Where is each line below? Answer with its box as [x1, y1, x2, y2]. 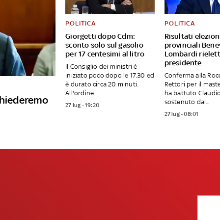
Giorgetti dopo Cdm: [65, 32, 135, 41]
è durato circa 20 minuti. [65, 81, 138, 88]
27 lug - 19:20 [65, 102, 99, 109]
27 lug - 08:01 [164, 110, 199, 118]
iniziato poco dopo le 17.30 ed [65, 72, 155, 80]
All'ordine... [65, 89, 97, 97]
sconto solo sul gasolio [65, 41, 143, 50]
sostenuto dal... [164, 98, 209, 106]
